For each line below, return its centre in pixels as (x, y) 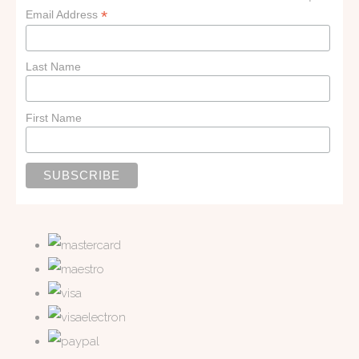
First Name (54, 118)
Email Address (64, 14)
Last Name (54, 67)
